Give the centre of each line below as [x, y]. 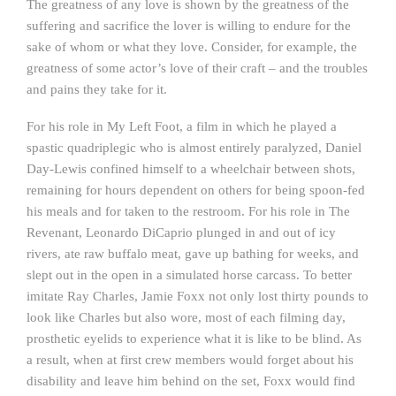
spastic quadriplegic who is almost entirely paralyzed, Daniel [194, 148]
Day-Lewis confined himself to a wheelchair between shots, [191, 169]
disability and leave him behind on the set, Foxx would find [191, 381]
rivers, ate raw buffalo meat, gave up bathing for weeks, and [193, 254]
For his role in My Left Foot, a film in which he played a [182, 126]
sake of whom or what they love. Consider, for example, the [192, 47]
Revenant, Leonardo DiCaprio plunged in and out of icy [181, 232]
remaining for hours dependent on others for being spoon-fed [196, 190]
